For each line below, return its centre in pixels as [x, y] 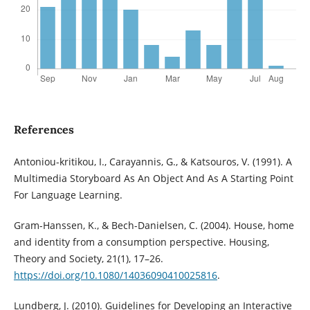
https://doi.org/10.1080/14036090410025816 [115, 275]
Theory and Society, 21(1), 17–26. [88, 259]
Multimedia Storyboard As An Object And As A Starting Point [153, 179]
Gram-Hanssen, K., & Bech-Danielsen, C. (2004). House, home [154, 226]
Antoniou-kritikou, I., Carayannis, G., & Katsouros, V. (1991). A [153, 162]
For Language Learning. [68, 195]
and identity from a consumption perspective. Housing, [141, 242]
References [44, 130]
